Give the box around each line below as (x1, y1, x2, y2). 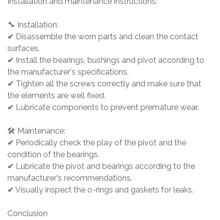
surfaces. (7, 44, 46, 54)
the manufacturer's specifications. (7, 67, 135, 77)
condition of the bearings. (7, 150, 105, 160)
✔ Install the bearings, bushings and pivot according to (7, 55, 204, 65)
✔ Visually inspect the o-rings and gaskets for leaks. (7, 185, 199, 195)
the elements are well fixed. (7, 91, 111, 101)
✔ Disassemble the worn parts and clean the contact (7, 32, 198, 42)
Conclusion (7, 209, 54, 219)
